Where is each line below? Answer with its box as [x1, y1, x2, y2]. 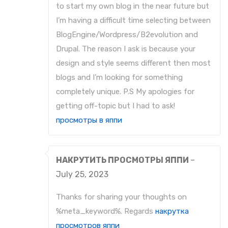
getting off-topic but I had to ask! [56, 101, 175, 111]
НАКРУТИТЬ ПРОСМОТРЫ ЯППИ [56, 155, 190, 165]
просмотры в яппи [56, 116, 122, 125]
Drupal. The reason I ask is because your [56, 44, 195, 54]
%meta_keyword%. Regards [56, 207, 155, 216]
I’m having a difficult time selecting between [56, 16, 211, 25]
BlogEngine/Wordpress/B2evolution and [56, 30, 198, 40]
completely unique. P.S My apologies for [56, 87, 194, 97]
